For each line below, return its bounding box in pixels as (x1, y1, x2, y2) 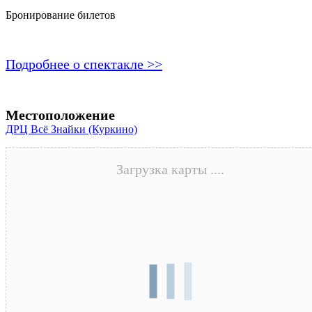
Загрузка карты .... (116, 162, 225, 178)
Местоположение (6, 107, 115, 123)
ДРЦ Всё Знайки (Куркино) (6, 123, 137, 136)
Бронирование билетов (6, 9, 116, 22)
